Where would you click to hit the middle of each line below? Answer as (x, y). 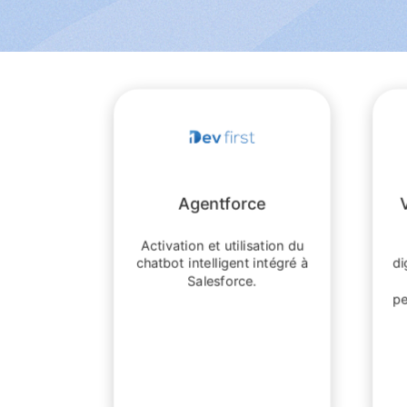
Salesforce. (222, 281)
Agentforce (222, 203)
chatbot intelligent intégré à (222, 263)
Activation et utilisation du (222, 245)
